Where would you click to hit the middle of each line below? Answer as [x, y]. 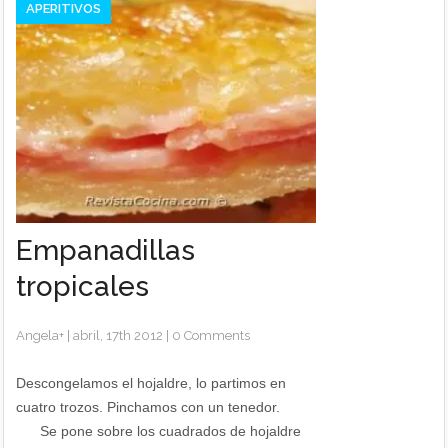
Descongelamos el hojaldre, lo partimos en [151, 383]
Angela [38, 335]
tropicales [83, 286]
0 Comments [211, 335]
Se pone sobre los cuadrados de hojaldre [159, 431]
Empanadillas [106, 250]
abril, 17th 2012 [118, 335]
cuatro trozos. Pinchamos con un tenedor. [164, 407]
